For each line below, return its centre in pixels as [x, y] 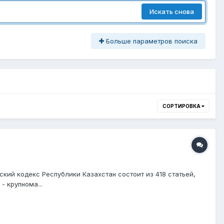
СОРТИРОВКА [182, 106]
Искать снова [172, 12]
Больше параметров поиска [151, 41]
